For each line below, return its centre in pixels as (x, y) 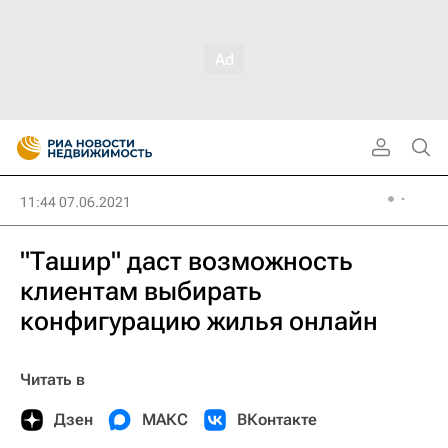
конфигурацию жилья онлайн (199, 321)
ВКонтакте (277, 419)
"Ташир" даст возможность (186, 261)
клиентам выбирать (141, 291)
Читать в (52, 379)
